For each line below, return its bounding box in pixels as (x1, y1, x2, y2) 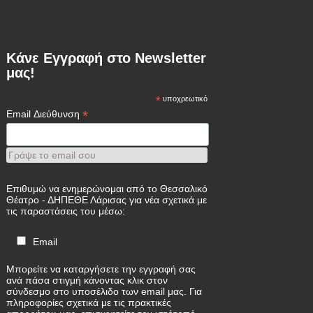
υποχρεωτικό (161, 94, 208, 103)
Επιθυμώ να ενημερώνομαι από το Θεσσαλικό (6, 183, 208, 195)
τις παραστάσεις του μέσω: (6, 205, 126, 217)
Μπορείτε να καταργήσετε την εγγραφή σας (6, 263, 196, 275)
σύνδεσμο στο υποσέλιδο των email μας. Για (6, 286, 203, 297)
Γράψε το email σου (8, 150, 96, 161)
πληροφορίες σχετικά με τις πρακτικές (6, 297, 172, 308)
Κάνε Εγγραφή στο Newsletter (6, 50, 207, 66)
